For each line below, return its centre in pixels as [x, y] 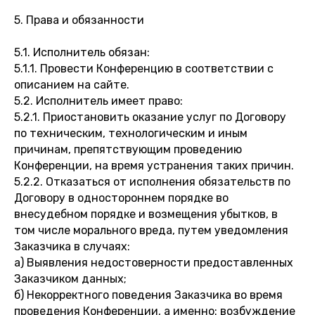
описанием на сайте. [72, 85]
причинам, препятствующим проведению [128, 149]
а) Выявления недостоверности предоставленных [154, 263]
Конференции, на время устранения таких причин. [154, 166]
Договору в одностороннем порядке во [121, 198]
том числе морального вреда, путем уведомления [151, 230]
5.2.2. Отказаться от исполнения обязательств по [152, 182]
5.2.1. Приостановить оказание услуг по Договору [150, 117]
